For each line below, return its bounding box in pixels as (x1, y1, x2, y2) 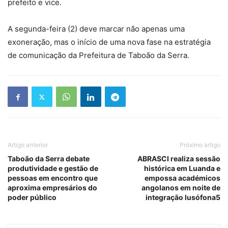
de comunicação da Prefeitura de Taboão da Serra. (8, 50, 189, 60)
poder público (8, 193, 56, 202)
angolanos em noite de (141, 183, 220, 192)
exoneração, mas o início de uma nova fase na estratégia (8, 37, 211, 47)
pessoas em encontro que (8, 174, 98, 182)
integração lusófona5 (146, 193, 220, 202)
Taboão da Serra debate (8, 154, 90, 163)
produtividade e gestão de (8, 164, 98, 173)
